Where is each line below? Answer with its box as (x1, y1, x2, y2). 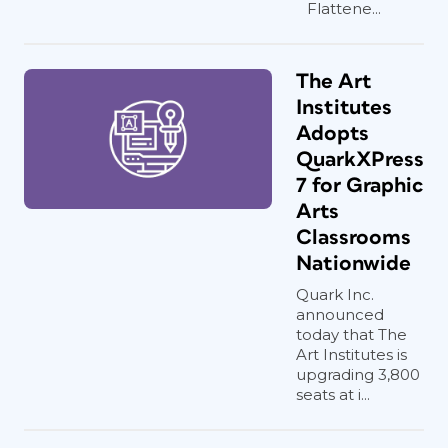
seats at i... (296, 385, 370, 404)
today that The (296, 325, 407, 344)
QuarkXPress (296, 149, 424, 170)
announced (296, 305, 384, 324)
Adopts (296, 123, 369, 144)
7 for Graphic (296, 175, 423, 196)
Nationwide (296, 253, 411, 274)
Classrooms (296, 227, 411, 248)
